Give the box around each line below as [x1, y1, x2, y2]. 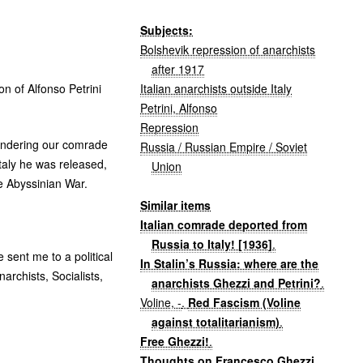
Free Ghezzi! [140, 332, 210, 349]
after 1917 [152, 60, 205, 77]
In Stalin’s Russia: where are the [140, 254, 319, 271]
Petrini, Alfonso [140, 99, 218, 116]
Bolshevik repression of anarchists [140, 41, 316, 58]
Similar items [140, 196, 211, 213]
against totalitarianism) [152, 313, 280, 330]
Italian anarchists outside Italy [140, 79, 293, 96]
